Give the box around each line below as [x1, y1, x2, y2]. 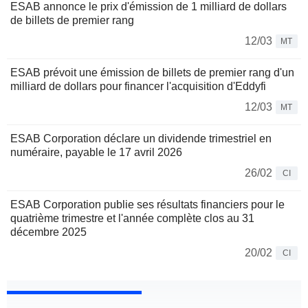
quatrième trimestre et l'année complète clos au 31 [10, 212, 254, 225]
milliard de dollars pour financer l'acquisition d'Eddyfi [10, 80, 266, 93]
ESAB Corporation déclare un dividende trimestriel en [10, 133, 272, 145]
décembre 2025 [10, 226, 87, 239]
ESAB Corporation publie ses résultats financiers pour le [10, 199, 285, 211]
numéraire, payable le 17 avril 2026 [10, 146, 182, 159]
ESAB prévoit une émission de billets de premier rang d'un [10, 67, 294, 79]
